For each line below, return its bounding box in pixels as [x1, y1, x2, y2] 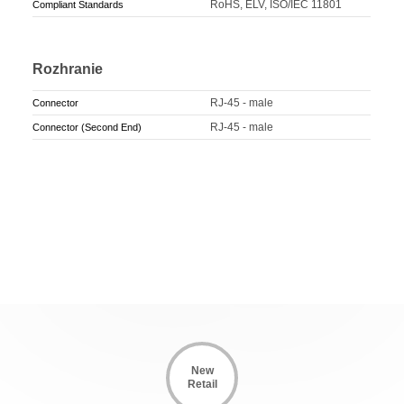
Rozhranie [32, 61, 104, 78]
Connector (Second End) [32, 121, 142, 133]
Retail [187, 378, 217, 391]
